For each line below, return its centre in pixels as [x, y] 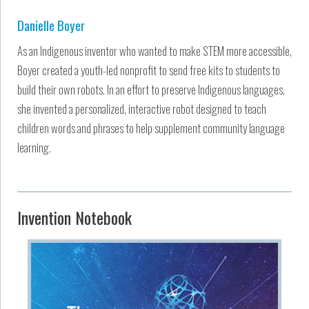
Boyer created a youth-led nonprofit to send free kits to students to [149, 70]
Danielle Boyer [51, 24]
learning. [34, 147]
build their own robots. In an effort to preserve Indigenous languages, [151, 89]
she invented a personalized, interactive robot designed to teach [142, 108]
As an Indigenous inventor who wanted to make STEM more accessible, [154, 50]
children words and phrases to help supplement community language [151, 128]
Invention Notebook [74, 217]
